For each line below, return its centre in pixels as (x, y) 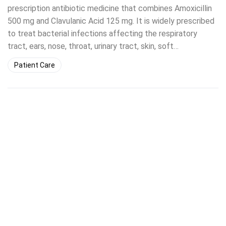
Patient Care (35, 65)
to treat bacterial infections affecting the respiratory (102, 34)
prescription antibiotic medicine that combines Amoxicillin (110, 8)
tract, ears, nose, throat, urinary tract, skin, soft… (93, 46)
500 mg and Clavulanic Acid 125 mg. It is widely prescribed (111, 21)
